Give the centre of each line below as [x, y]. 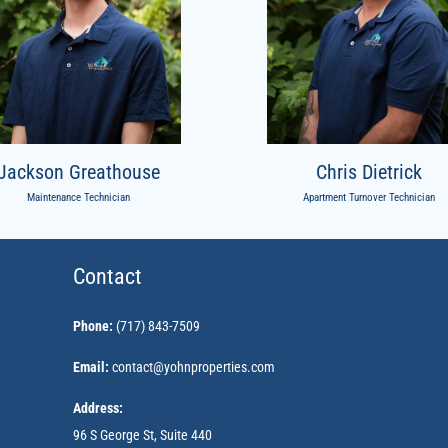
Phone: [93, 326]
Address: [98, 408]
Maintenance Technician [79, 197]
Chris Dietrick [369, 171]
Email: [91, 367]
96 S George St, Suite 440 [143, 435]
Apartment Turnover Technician [369, 197]
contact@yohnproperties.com [192, 367]
